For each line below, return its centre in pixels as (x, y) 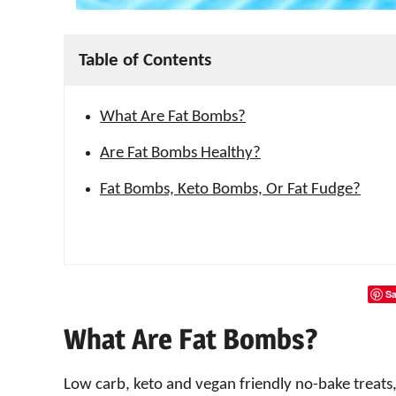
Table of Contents (145, 61)
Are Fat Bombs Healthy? (180, 153)
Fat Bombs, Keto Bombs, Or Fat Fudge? (230, 190)
